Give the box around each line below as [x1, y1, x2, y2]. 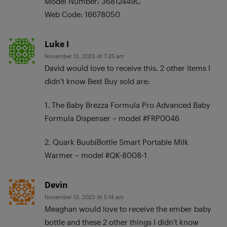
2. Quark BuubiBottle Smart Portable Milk [45, 137, 188, 146]
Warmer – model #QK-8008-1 [45, 150, 147, 160]
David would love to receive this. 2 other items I [45, 63, 210, 72]
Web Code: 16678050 [45, 9, 120, 19]
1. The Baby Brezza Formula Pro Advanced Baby [45, 100, 210, 109]
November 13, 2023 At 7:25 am [45, 52, 124, 59]
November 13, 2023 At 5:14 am [45, 193, 124, 200]
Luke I [45, 38, 69, 50]
